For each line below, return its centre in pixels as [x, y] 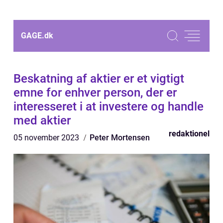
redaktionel [189, 134]
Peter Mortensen [120, 138]
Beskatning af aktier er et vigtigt [99, 79]
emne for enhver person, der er [95, 93]
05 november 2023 [47, 138]
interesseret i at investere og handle [109, 107]
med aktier [42, 120]
